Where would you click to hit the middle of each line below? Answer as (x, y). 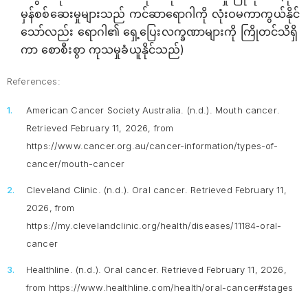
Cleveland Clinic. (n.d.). (79, 190)
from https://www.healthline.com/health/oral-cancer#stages (160, 288)
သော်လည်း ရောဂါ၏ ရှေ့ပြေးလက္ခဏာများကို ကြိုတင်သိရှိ (159, 32)
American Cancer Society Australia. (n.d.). (121, 110)
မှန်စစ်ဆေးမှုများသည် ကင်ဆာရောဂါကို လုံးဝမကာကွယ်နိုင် (161, 14)
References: (34, 81)
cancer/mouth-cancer (76, 164)
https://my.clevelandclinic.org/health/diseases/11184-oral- (154, 226)
